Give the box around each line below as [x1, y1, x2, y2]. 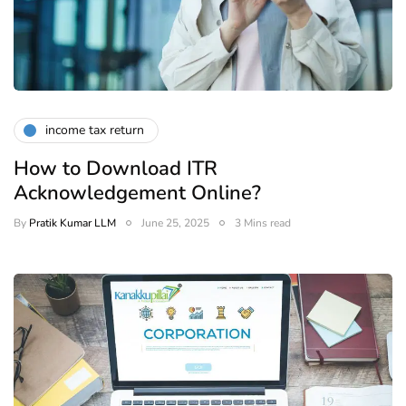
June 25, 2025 [141, 215, 209, 230]
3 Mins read [235, 215, 291, 230]
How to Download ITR [14, 154, 217, 182]
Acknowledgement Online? [14, 179, 261, 207]
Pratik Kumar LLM [29, 215, 116, 230]
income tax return [45, 121, 144, 139]
